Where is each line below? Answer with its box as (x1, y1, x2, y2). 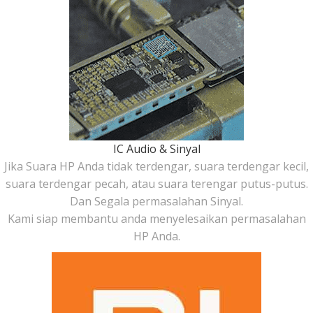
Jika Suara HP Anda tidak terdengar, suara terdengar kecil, (4, 159, 309, 175)
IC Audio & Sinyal (112, 141, 201, 157)
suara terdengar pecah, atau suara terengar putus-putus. (5, 176, 308, 192)
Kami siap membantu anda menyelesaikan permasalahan (7, 211, 306, 227)
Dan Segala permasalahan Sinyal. (70, 194, 243, 210)
